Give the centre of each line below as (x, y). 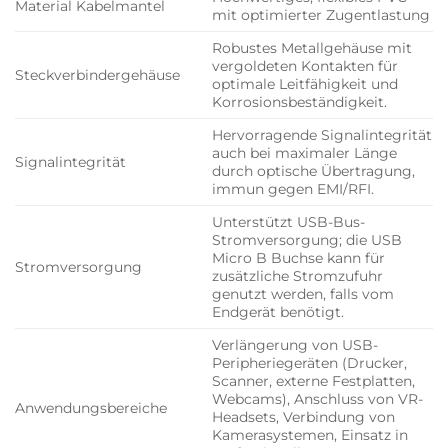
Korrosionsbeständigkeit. (300, 102)
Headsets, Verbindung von (304, 417)
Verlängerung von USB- (295, 345)
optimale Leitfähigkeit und (305, 84)
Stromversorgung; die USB (307, 240)
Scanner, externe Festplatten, (314, 381)
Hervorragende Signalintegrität (322, 135)
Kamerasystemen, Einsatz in (310, 435)
